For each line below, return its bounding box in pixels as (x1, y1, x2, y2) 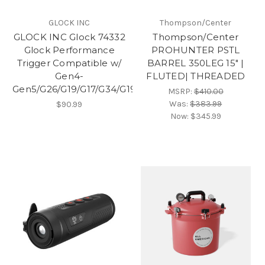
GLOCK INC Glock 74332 (13, 31, 125, 43)
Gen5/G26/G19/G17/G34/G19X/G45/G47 (12, 83, 185, 95)
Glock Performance (24, 44, 115, 56)
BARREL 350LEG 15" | (147, 57, 244, 69)
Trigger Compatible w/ (17, 57, 122, 69)
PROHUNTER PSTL (151, 44, 240, 56)
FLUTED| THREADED (146, 70, 245, 82)
